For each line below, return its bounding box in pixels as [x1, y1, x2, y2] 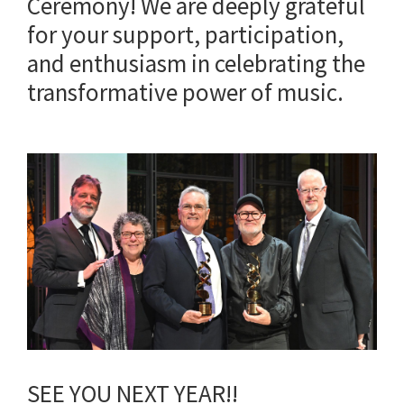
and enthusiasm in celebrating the [27, 47, 365, 78]
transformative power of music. [27, 76, 348, 107]
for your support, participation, [27, 18, 344, 50]
